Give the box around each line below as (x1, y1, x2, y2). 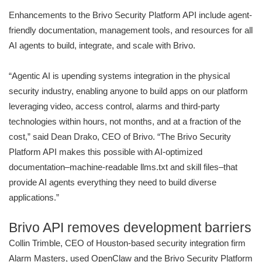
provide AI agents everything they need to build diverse (9, 177, 216, 188)
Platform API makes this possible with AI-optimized (9, 147, 202, 157)
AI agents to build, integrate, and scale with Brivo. (9, 40, 195, 51)
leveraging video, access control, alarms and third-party (9, 101, 220, 112)
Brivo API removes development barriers (9, 220, 251, 236)
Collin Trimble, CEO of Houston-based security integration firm (9, 238, 246, 249)
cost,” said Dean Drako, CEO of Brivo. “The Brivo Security (9, 132, 231, 142)
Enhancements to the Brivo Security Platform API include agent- (9, 10, 252, 20)
